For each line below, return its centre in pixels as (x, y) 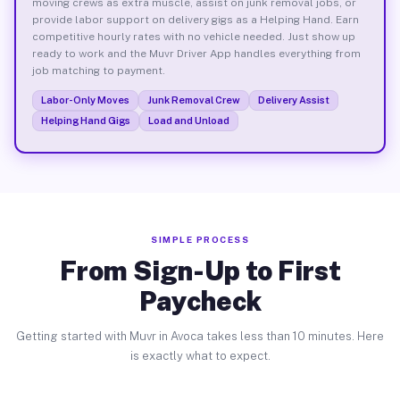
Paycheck (200, 301)
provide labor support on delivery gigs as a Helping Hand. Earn (195, 19)
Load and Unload (188, 120)
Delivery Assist (293, 100)
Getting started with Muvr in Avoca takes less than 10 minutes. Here (200, 336)
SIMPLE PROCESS (200, 239)
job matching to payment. (98, 70)
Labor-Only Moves (85, 100)
